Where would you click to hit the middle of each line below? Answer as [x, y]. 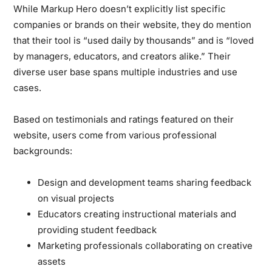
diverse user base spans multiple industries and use [126, 72]
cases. [28, 87]
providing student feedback [97, 229]
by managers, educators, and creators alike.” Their [122, 56]
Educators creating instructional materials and [137, 214]
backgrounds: [43, 151]
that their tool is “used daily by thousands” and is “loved [134, 40]
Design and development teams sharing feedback [145, 182]
